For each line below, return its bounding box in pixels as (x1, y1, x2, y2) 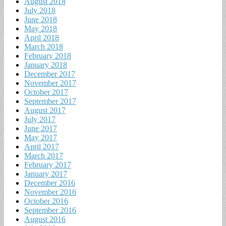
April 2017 (24, 142, 59, 151)
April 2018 (24, 33, 59, 42)
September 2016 (24, 205, 76, 214)
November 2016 (24, 187, 76, 196)
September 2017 (24, 96, 76, 105)
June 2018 (24, 15, 57, 24)
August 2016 (24, 214, 66, 223)
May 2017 (24, 133, 57, 142)
